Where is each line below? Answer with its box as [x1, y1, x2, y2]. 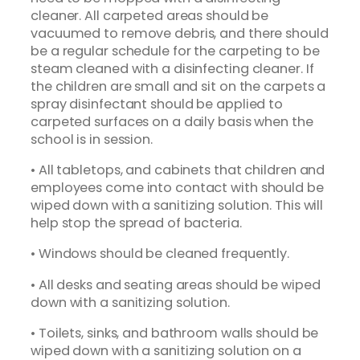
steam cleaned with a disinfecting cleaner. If [31, 59, 314, 78]
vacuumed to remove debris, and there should [31, 23, 329, 43]
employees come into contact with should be [31, 178, 324, 198]
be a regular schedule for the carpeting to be [31, 41, 320, 60]
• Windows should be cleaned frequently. [31, 244, 290, 264]
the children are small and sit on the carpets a [31, 76, 326, 96]
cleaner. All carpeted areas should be [31, 6, 269, 25]
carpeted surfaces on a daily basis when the [31, 112, 313, 131]
